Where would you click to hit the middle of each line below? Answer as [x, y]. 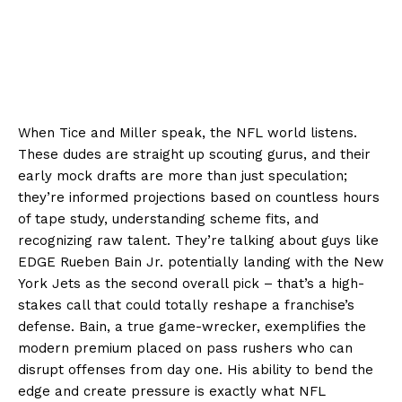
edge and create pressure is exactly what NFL [172, 391]
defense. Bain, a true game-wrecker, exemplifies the [192, 326]
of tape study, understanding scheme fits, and [168, 218]
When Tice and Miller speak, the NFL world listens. [188, 132]
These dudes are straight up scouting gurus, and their [194, 154]
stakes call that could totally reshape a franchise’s [186, 305]
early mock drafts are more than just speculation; [183, 175]
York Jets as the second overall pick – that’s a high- [191, 283]
